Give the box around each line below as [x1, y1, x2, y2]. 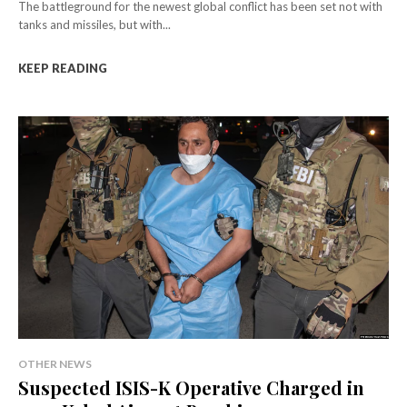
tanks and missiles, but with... [18, 16, 171, 32]
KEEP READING [18, 60, 107, 75]
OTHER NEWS [18, 356, 92, 371]
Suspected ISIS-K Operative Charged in [18, 374, 364, 400]
